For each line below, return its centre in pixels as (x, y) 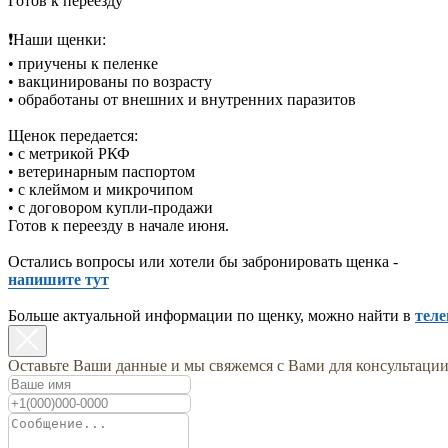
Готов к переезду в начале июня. (118, 225)
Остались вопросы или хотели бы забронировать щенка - (203, 261)
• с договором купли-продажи (110, 207)
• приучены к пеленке (83, 63)
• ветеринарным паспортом (101, 171)
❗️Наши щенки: (57, 39)
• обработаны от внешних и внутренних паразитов (182, 99)
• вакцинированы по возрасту (110, 81)
